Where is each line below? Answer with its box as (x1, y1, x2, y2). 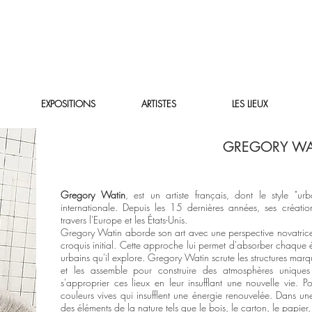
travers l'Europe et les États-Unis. (61, 213, 187, 226)
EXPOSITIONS (40, 97, 95, 110)
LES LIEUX (231, 97, 267, 110)
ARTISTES (141, 97, 176, 110)
